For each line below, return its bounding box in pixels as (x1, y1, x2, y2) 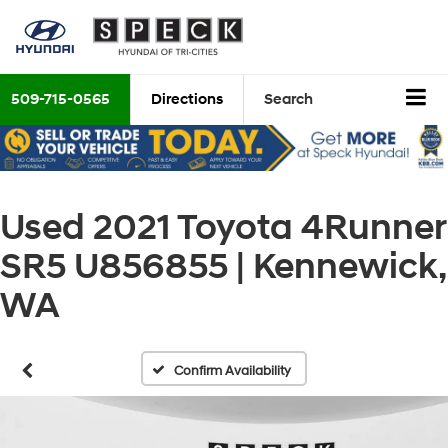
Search (264, 90, 313, 110)
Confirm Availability (174, 363, 292, 380)
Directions (151, 90, 223, 110)
